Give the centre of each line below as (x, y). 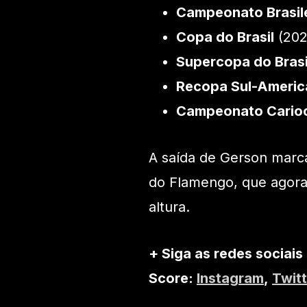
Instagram (230, 279)
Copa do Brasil (225, 37)
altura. (169, 207)
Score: (173, 279)
